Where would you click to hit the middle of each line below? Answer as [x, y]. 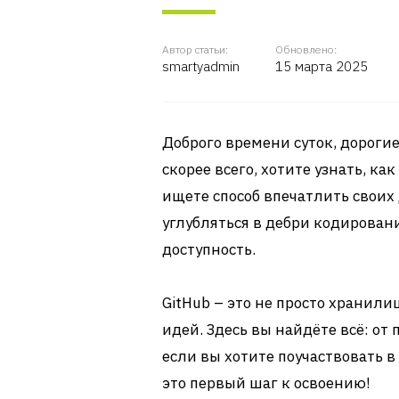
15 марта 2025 [322, 66]
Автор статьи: [195, 49]
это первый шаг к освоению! [266, 383]
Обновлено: [306, 49]
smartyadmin [201, 66]
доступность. [209, 249]
